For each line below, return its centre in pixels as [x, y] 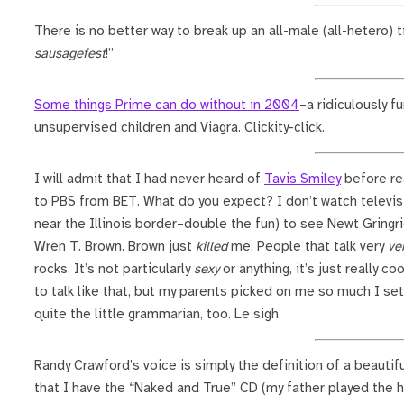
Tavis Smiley [303, 179]
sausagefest [70, 54]
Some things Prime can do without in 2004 [167, 105]
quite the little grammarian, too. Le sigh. [158, 314]
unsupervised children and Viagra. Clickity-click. [179, 128]
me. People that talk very [308, 247]
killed [211, 247]
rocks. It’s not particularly [114, 269]
